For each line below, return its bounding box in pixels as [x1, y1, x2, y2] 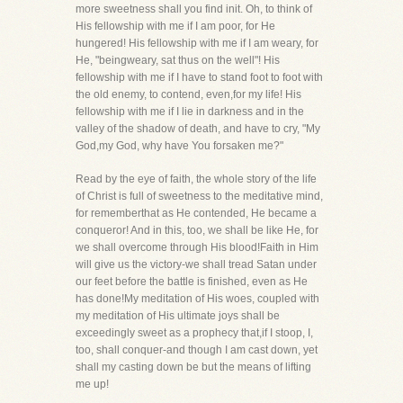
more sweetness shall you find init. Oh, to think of [76, 3, 312, 15]
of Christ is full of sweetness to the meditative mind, [76, 190, 323, 202]
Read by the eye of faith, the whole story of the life [76, 173, 317, 185]
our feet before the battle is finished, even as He [76, 275, 308, 288]
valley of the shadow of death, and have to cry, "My [76, 122, 320, 135]
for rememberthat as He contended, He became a [76, 207, 317, 219]
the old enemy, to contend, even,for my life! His [76, 88, 301, 101]
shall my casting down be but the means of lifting [76, 361, 311, 373]
